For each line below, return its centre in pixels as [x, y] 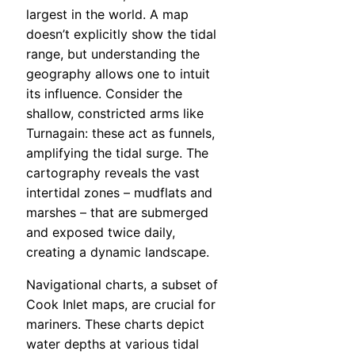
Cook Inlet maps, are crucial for [121, 305]
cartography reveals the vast [113, 173]
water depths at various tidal [113, 344]
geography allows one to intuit [118, 74]
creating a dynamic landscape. [118, 252]
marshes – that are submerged [117, 213]
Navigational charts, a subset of [122, 285]
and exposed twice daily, [101, 233]
